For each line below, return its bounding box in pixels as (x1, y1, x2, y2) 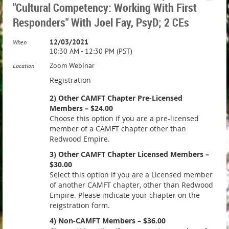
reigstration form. (50, 200, 110, 210)
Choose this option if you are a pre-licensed (50, 113, 199, 123)
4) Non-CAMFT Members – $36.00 (50, 216, 166, 225)
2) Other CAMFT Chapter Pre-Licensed (50, 93, 182, 103)
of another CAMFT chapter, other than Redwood (50, 180, 213, 190)
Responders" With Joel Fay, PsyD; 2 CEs (13, 15, 189, 30)
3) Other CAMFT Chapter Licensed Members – (50, 149, 209, 159)
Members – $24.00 (50, 103, 113, 113)
